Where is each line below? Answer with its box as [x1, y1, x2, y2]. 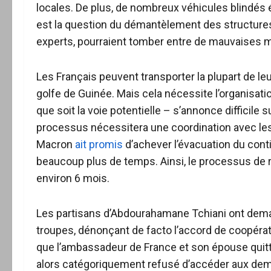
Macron [36, 138, 75, 151]
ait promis [75, 138, 123, 151]
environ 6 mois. [36, 172, 109, 184]
